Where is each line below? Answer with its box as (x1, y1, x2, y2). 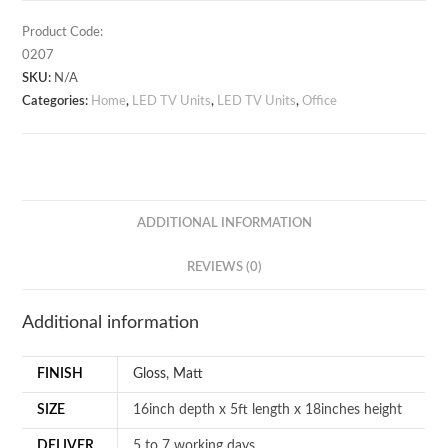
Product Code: (22, 26, 104, 39)
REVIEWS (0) (186, 261, 262, 273)
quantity (21, 15, 74, 29)
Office (302, 95, 338, 108)
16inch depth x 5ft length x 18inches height (133, 403, 403, 417)
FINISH (37, 367, 84, 381)
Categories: (22, 95, 92, 108)
